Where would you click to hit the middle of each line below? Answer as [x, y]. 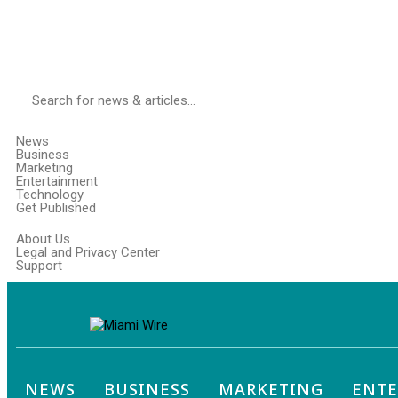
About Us [43, 239]
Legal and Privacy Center [88, 252]
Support [39, 265]
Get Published [56, 207]
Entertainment [57, 181]
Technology [50, 194]
